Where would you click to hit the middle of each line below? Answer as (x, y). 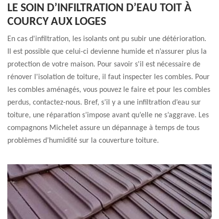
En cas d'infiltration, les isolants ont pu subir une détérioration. (107, 39)
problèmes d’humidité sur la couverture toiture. (83, 141)
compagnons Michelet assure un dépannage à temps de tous (103, 128)
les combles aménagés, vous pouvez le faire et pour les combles (109, 90)
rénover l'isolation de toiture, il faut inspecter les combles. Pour (109, 77)
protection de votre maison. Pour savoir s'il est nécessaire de (104, 65)
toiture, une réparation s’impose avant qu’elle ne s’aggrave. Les (108, 115)
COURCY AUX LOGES (57, 22)
